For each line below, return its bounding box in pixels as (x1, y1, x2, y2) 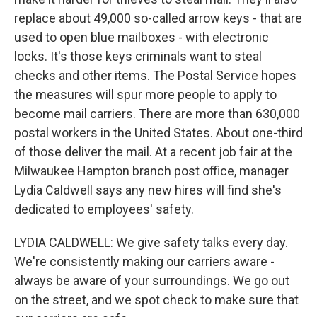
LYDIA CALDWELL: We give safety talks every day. (14, 235, 288, 250)
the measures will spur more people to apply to (14, 87, 277, 102)
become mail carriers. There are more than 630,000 (14, 106, 300, 121)
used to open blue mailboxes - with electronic (14, 30, 269, 45)
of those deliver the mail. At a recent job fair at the (14, 144, 292, 159)
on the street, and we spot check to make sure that (14, 292, 299, 307)
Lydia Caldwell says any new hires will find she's (14, 183, 282, 197)
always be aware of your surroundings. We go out (14, 273, 289, 288)
